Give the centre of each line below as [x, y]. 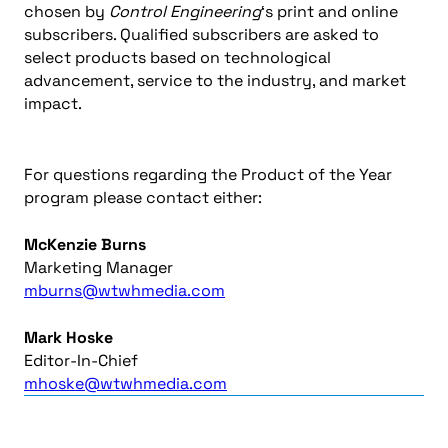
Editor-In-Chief [81, 360]
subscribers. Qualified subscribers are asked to [201, 34]
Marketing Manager [98, 267]
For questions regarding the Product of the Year [208, 174]
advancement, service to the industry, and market [215, 80]
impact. [53, 103]
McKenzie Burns [85, 244]
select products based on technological [177, 57]
